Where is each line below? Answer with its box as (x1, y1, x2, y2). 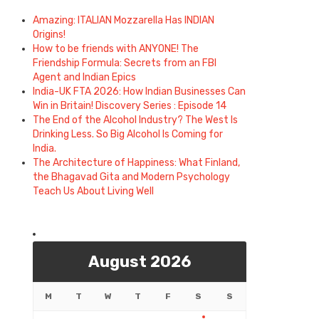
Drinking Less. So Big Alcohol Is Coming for (33, 127, 223, 140)
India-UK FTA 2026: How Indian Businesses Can (33, 85, 246, 98)
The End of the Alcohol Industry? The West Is (33, 113, 238, 126)
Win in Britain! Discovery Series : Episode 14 (33, 99, 226, 112)
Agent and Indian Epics (33, 70, 136, 83)
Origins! (33, 28, 66, 41)
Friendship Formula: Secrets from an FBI (33, 56, 216, 69)
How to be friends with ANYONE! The (33, 42, 199, 55)
